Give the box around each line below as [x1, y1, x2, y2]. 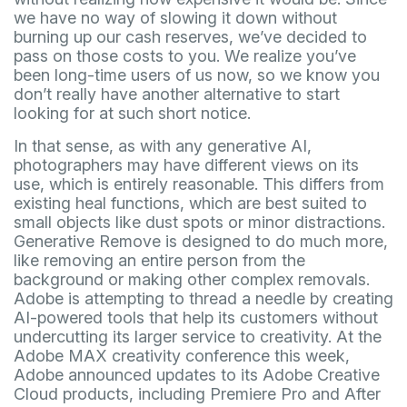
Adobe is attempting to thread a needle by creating [14, 289, 393, 309]
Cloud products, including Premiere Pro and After [14, 384, 381, 404]
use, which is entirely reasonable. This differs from [14, 174, 384, 194]
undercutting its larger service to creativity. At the [14, 327, 382, 347]
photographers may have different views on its [14, 155, 359, 175]
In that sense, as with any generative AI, [14, 136, 312, 156]
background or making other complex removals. [14, 270, 370, 290]
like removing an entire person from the [14, 251, 305, 271]
